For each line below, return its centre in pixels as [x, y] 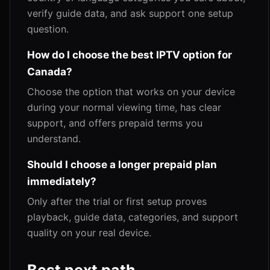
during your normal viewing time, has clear [124, 107]
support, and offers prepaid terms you [115, 123]
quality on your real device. [89, 233]
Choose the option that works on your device [131, 92]
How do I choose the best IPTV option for [130, 55]
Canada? [50, 72]
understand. [54, 139]
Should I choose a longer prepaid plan [122, 165]
